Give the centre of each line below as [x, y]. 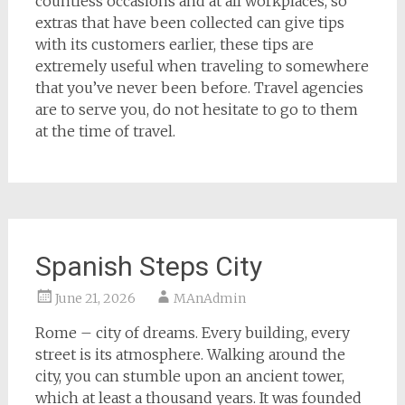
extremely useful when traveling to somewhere [202, 66]
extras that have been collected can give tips [189, 23]
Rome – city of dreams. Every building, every [192, 333]
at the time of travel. [105, 131]
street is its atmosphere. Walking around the [190, 354]
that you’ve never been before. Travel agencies [199, 88]
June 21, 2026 [95, 298]
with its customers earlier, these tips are [174, 44]
